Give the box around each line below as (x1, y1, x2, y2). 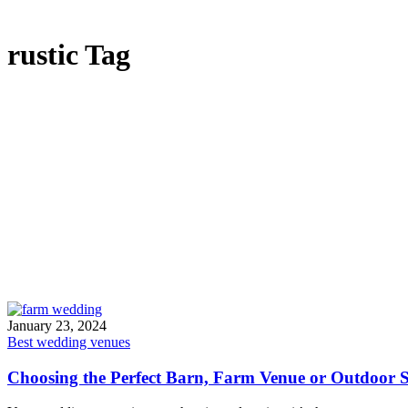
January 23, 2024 (7, 318, 107, 333)
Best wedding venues (7, 334, 130, 350)
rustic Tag (7, 38, 130, 72)
